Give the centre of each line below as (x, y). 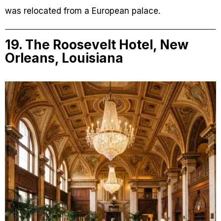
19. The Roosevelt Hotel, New (97, 45)
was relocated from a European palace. (83, 11)
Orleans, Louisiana (64, 58)
